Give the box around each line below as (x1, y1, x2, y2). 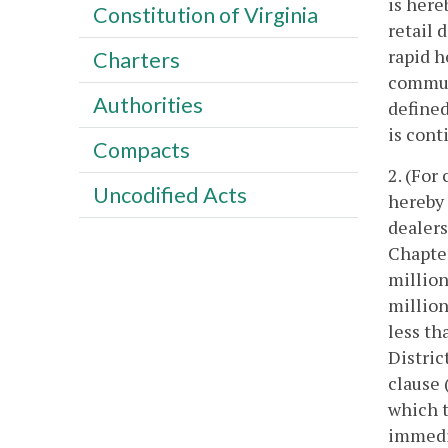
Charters (92, 46, 180, 73)
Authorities (92, 91, 203, 118)
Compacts (92, 136, 190, 163)
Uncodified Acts (92, 181, 247, 208)
